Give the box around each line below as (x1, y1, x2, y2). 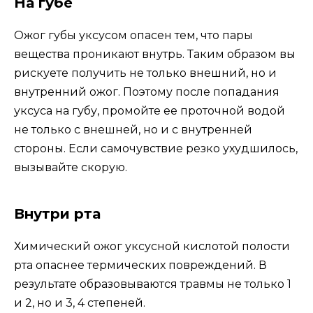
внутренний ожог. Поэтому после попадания (14, 85, 279, 99)
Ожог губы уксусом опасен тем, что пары (14, 28, 253, 42)
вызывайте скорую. (14, 160, 127, 174)
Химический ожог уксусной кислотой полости (14, 239, 290, 253)
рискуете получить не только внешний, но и (14, 66, 277, 80)
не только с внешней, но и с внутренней (14, 122, 252, 136)
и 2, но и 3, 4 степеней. (14, 296, 145, 310)
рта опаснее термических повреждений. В (14, 258, 267, 272)
